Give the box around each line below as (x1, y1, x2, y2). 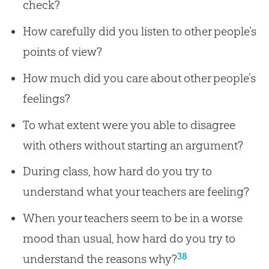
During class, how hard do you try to (22, 164, 212, 179)
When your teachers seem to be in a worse (22, 211, 243, 226)
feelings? (22, 91, 70, 106)
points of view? (22, 44, 102, 59)
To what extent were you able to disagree (22, 117, 235, 132)
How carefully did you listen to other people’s (22, 24, 256, 39)
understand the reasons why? (22, 252, 177, 267)
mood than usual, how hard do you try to (22, 231, 235, 246)
